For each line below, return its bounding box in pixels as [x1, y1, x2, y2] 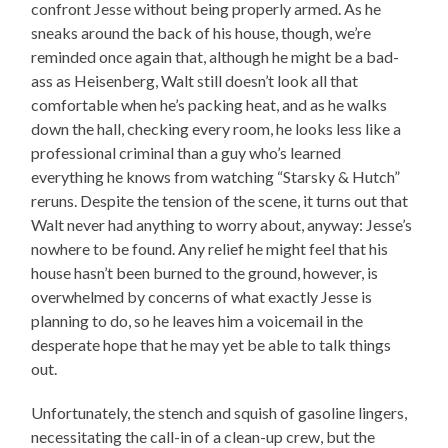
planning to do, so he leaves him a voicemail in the [31, 311, 364, 331]
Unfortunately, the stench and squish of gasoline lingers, [31, 403, 408, 423]
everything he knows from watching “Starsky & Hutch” [31, 167, 401, 187]
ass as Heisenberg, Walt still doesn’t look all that [31, 71, 359, 91]
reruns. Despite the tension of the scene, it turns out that [31, 191, 409, 211]
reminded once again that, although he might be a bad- [31, 47, 400, 67]
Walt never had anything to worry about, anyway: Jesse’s [31, 215, 413, 235]
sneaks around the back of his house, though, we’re [31, 23, 372, 43]
